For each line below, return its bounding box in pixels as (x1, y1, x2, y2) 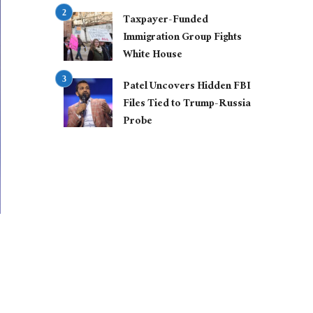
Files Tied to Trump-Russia (123, 94, 251, 115)
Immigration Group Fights (123, 28, 242, 49)
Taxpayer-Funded (123, 10, 208, 31)
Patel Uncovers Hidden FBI (123, 77, 250, 98)
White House (123, 45, 182, 66)
